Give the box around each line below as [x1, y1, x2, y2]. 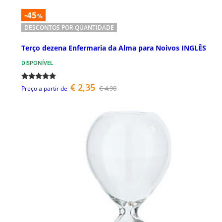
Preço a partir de [21, 84, 67, 93]
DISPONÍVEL [21, 58, 53, 66]
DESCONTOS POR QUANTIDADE [24, 23, 114, 32]
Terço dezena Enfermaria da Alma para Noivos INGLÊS [21, 43, 206, 53]
